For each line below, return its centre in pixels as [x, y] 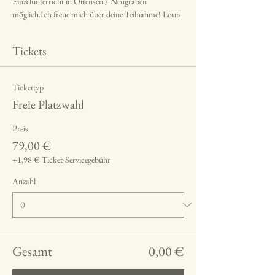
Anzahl [24, 181]
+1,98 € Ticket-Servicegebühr [61, 159]
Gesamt [32, 251]
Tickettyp [28, 87]
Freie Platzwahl [48, 104]
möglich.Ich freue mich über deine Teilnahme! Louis [97, 14]
